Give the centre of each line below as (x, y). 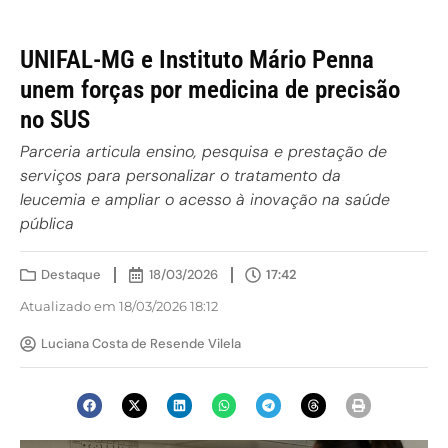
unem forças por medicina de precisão (210, 89)
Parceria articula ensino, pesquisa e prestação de (203, 151)
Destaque (71, 274)
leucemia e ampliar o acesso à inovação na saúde (205, 199)
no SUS (55, 119)
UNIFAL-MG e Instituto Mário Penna (197, 59)
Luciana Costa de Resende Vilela (141, 343)
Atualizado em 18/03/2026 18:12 (119, 306)
